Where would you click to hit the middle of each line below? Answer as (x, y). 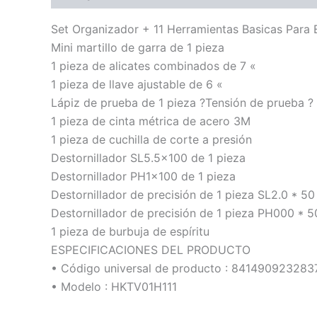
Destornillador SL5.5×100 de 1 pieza (148, 158)
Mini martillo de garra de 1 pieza (138, 47)
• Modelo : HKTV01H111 (114, 287)
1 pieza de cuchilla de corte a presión (151, 139)
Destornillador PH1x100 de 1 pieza (143, 176)
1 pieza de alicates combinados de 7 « (154, 66)
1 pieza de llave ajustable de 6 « (137, 84)
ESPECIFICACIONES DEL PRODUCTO (151, 250)
